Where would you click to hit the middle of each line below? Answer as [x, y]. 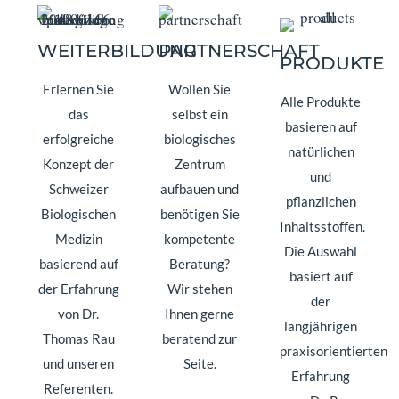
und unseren [78, 364]
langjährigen [321, 326]
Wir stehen [199, 289]
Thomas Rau [78, 339]
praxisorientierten [334, 351]
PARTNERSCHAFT [239, 51]
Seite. [199, 364]
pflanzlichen [321, 202]
